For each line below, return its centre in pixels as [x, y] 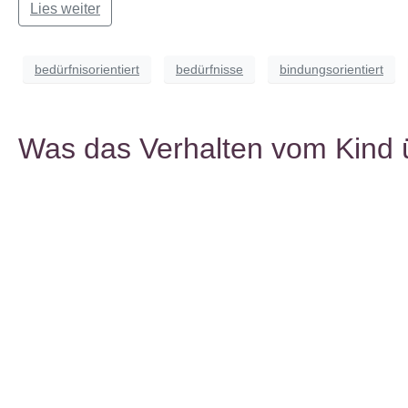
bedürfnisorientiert [87, 69]
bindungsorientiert [331, 69]
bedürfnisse [209, 69]
